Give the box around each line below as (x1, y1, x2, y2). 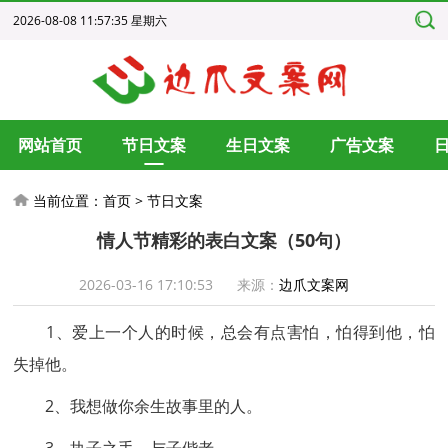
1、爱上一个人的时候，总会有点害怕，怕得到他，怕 (13, 321, 435, 343)
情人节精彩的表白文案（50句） (96, 228, 351, 252)
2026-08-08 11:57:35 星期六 (13, 12, 168, 29)
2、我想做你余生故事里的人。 (13, 395, 263, 417)
